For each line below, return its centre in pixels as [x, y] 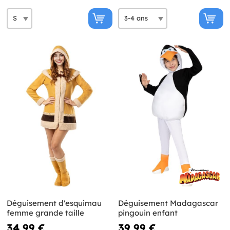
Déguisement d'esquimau [54, 203]
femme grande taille [45, 213]
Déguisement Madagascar [168, 203]
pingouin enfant [148, 213]
